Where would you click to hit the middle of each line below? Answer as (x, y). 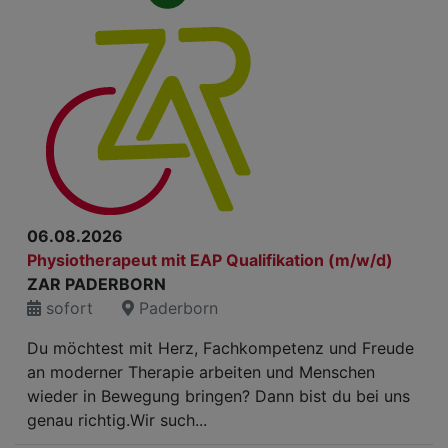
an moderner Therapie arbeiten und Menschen (201, 372)
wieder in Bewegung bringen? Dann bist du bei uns (218, 396)
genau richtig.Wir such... (117, 420)
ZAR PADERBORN (96, 284)
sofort (67, 308)
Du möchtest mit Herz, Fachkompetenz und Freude (220, 348)
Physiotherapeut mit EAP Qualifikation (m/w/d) (210, 260)
